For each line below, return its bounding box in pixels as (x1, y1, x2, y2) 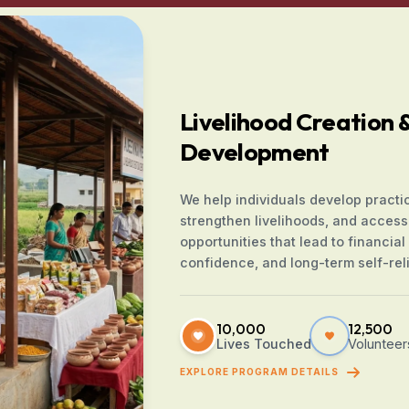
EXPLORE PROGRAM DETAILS (179, 366, 339, 378)
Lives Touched (215, 335, 311, 351)
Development (179, 135, 330, 167)
